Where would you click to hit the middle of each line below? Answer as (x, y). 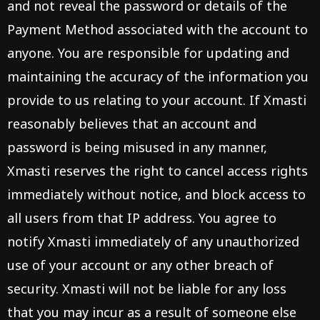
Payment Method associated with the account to (157, 29)
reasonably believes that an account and (132, 124)
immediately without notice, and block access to (156, 194)
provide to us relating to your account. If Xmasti (157, 100)
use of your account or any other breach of (140, 265)
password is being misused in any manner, (137, 147)
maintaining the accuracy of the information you (158, 76)
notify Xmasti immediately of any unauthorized (153, 241)
